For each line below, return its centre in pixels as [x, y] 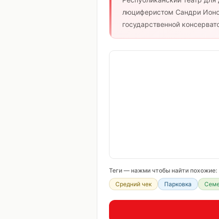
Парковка [178, 184]
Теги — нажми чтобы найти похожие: [163, 170]
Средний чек [133, 184]
